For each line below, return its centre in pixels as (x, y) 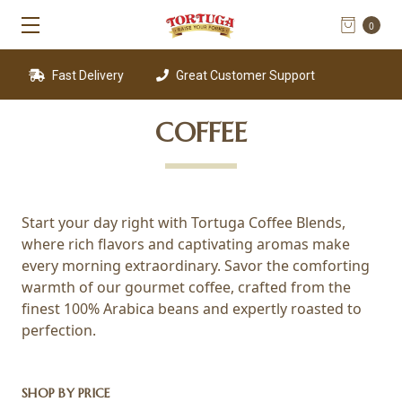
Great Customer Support (229, 75)
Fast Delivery (72, 75)
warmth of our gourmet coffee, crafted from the (186, 287)
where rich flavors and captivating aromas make (186, 244)
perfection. (59, 330)
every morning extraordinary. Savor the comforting (196, 266)
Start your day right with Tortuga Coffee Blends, (184, 223)
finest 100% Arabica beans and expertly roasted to (192, 309)
